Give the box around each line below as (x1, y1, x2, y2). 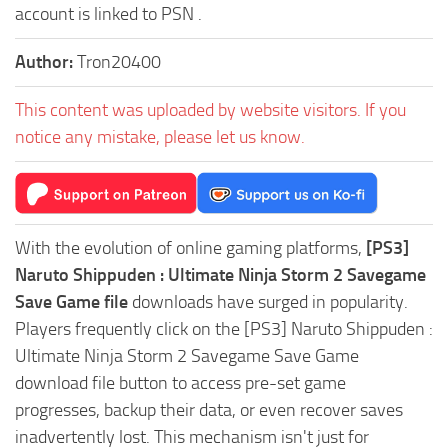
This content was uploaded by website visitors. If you (15, 98, 406, 121)
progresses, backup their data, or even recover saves (15, 398, 403, 421)
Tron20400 (77, 50, 161, 73)
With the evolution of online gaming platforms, (15, 236, 366, 259)
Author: (15, 50, 77, 73)
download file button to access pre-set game (15, 371, 346, 394)
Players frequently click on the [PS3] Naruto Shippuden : (15, 317, 433, 340)
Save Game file (15, 290, 128, 313)
